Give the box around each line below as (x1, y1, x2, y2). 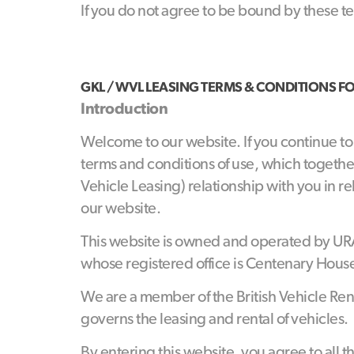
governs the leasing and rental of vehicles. (81, 309, 348, 328)
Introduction (81, 99, 168, 118)
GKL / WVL (81, 78, 145, 95)
